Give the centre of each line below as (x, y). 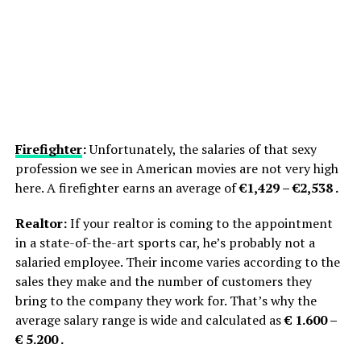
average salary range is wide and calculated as (149, 320)
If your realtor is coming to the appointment (199, 223)
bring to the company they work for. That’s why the (166, 300)
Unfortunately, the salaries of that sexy (201, 149)
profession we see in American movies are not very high (176, 168)
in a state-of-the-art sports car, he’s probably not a (165, 242)
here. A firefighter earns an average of (127, 187)
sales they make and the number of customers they (163, 281)
